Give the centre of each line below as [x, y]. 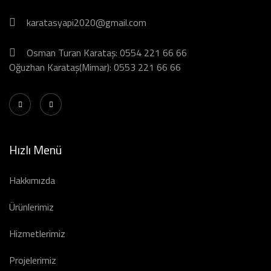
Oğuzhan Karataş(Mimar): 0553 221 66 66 [95, 67]
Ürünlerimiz [31, 207]
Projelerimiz [33, 260]
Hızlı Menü [35, 150]
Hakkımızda [32, 180]
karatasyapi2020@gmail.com [87, 22]
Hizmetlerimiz [37, 233]
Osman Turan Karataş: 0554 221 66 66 [107, 53]
